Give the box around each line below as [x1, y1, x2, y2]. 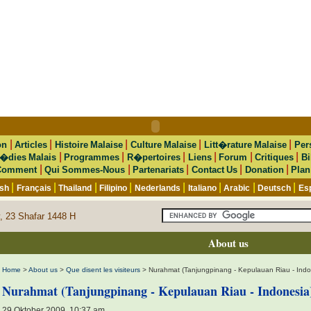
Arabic [224, 183, 251, 193]
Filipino [99, 183, 128, 193]
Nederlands [134, 183, 180, 193]
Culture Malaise [130, 140, 196, 150]
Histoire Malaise [54, 140, 123, 150]
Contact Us [191, 165, 238, 175]
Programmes [64, 152, 120, 162]
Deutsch [257, 183, 291, 193]
